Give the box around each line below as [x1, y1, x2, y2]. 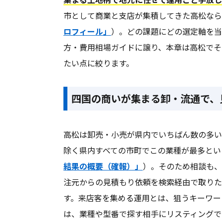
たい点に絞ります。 [63, 57, 134, 69]
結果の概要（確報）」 [63, 160, 143, 172]
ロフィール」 [63, 25, 111, 38]
